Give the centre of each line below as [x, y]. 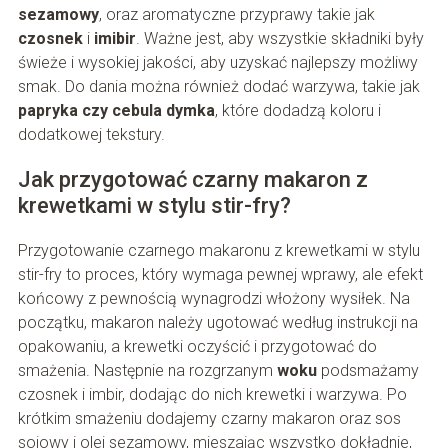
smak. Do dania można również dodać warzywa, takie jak [218, 87]
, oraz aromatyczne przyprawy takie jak [236, 15]
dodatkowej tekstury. [91, 135]
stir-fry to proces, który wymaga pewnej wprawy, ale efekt [220, 275]
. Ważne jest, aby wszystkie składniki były [279, 39]
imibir [114, 39]
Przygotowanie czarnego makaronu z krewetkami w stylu [218, 251]
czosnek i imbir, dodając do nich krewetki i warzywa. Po [212, 395]
